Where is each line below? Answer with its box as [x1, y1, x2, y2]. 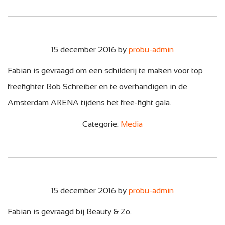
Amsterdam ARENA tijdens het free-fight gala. [8, 98, 175, 107]
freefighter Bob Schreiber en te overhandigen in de [8, 82, 187, 91]
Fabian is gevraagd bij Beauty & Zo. [8, 207, 132, 216]
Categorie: [82, 119, 121, 128]
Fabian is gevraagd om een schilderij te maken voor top [8, 66, 203, 75]
